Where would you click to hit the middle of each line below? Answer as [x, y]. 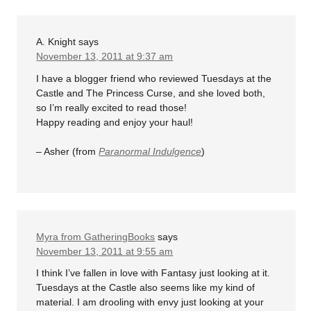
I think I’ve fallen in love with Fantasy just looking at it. [153, 273]
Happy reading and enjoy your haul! [115, 122]
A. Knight [56, 42]
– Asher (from [68, 151]
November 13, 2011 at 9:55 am [105, 251]
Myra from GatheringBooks [96, 236]
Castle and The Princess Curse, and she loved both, [151, 93]
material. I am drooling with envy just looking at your [150, 302]
